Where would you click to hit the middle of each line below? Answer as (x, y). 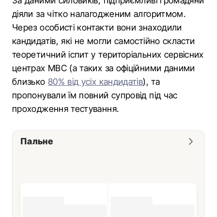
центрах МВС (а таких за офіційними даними (104, 68)
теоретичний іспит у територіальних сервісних (108, 54)
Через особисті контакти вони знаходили (97, 27)
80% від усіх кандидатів (95, 82)
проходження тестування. (66, 109)
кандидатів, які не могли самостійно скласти (104, 41)
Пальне (37, 141)
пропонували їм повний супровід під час (95, 95)
